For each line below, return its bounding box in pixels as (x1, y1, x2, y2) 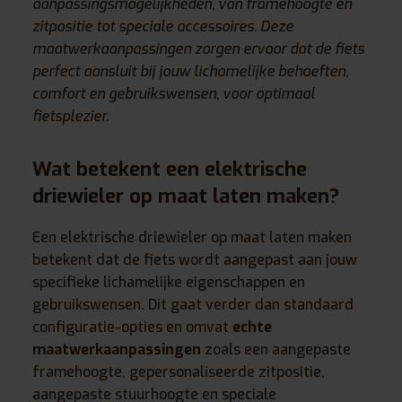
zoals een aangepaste (201, 339, 351, 359)
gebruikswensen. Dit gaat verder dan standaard (32, 294, 354, 314)
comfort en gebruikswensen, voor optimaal (32, 83, 315, 103)
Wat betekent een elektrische (32, 155, 307, 182)
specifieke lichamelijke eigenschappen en (32, 272, 305, 292)
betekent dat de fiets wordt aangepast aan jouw (32, 249, 357, 269)
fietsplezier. (32, 106, 109, 126)
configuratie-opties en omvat (32, 317, 232, 336)
